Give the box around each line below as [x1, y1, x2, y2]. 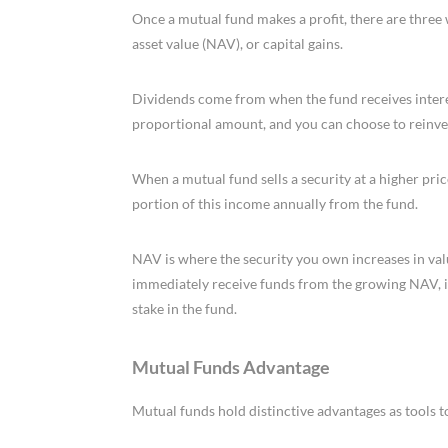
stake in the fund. [132, 300, 237, 318]
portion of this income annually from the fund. [132, 195, 418, 213]
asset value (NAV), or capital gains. [132, 35, 343, 53]
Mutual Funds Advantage [132, 356, 330, 379]
